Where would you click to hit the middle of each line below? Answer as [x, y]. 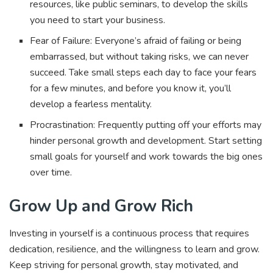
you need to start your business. [99, 20]
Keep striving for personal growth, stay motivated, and [124, 265]
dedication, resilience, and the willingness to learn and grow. [134, 249]
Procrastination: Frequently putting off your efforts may [146, 125]
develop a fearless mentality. [92, 105]
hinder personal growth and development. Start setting [146, 141]
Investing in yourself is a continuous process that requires [129, 233]
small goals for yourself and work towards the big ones [147, 157]
